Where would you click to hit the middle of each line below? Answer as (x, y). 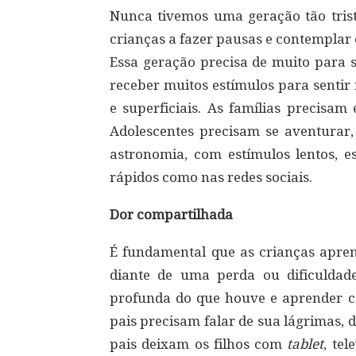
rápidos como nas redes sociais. (211, 177)
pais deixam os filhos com (199, 344)
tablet (306, 344)
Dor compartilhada (171, 215)
